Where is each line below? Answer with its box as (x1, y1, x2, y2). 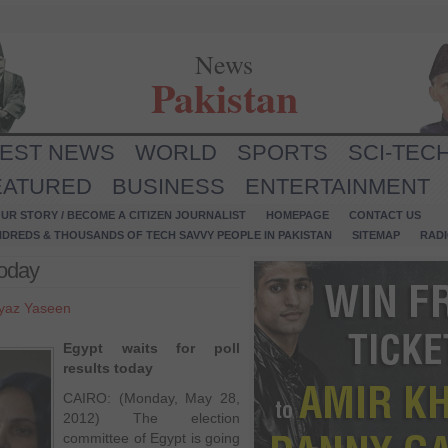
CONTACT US (349, 209, 421, 221)
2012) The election (63, 410, 240, 426)
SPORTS (237, 140, 328, 165)
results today (63, 360, 153, 376)
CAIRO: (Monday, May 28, (63, 390, 240, 406)
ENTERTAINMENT (245, 174, 430, 199)
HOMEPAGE (266, 209, 329, 221)
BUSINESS (112, 174, 225, 199)
